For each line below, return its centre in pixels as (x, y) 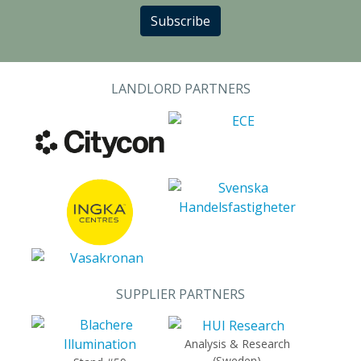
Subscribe (180, 21)
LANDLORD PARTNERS (180, 89)
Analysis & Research (237, 344)
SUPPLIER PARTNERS (180, 294)
